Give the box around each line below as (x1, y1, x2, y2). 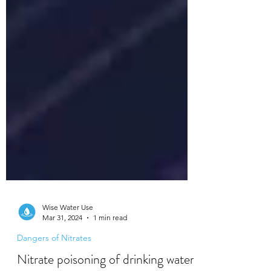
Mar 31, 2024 (42, 240, 82, 249)
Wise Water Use (42, 230, 93, 239)
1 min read (93, 240, 127, 249)
